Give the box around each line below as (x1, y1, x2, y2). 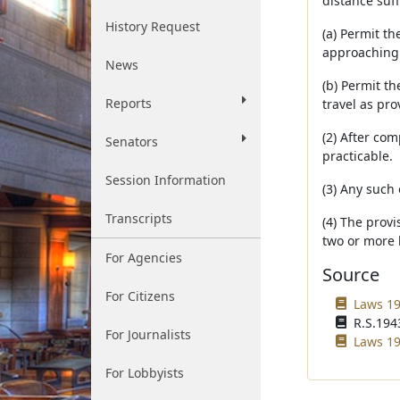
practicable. (321, 147, 393, 164)
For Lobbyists (105, 364, 184, 381)
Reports (105, 95, 152, 112)
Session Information (105, 171, 226, 188)
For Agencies (105, 249, 182, 266)
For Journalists (105, 326, 191, 343)
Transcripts (105, 210, 172, 227)
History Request (105, 18, 200, 35)
